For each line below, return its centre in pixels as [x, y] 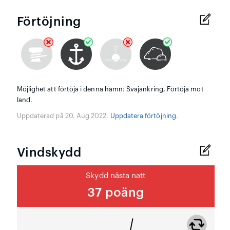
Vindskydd [49, 153]
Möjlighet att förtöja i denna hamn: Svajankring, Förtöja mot [110, 90]
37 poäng [116, 193]
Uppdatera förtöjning [143, 116]
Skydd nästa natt [116, 176]
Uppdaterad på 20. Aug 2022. [63, 116]
